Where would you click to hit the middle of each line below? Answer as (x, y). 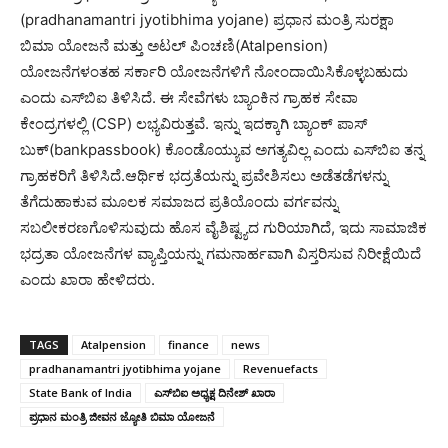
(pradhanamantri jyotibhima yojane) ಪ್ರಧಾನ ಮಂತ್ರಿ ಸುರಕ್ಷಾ (207, 19)
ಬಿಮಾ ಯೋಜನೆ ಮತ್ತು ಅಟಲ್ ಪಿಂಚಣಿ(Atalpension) (174, 45)
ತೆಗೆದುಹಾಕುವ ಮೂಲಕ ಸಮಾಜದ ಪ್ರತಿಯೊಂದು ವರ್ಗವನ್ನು (179, 201)
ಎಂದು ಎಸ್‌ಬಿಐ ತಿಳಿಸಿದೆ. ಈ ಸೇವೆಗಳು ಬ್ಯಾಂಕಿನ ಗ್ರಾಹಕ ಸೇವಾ (189, 97)
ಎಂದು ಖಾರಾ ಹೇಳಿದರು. (87, 279)
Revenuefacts (280, 368)
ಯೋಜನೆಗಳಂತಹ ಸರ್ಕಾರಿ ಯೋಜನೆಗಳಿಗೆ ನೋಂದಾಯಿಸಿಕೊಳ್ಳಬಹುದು (214, 71)
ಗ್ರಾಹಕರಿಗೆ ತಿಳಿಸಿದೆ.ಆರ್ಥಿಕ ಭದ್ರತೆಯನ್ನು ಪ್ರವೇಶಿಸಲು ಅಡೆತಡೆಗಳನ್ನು (204, 175)
